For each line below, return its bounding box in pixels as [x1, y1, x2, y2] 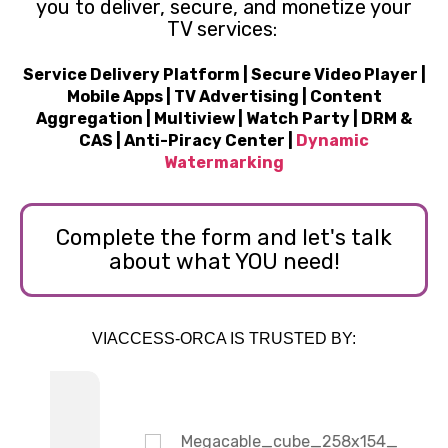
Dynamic [296, 131, 369, 151]
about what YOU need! [108, 248, 340, 276]
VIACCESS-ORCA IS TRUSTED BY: [92, 330, 356, 348]
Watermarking [164, 153, 284, 173]
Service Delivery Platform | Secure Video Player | [22, 65, 426, 85]
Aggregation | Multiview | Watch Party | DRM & [36, 109, 412, 129]
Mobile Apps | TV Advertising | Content [66, 87, 382, 107]
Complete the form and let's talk [56, 224, 392, 252]
